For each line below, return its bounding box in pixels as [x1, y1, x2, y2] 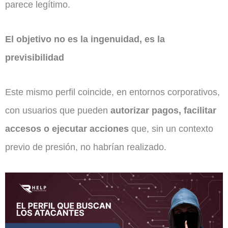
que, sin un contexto [129, 123, 213, 134]
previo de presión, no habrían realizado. [5, 141, 166, 152]
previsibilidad [5, 51, 64, 63]
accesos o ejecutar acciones [5, 123, 129, 134]
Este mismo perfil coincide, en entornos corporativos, [5, 86, 220, 97]
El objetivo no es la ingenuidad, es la [5, 33, 165, 44]
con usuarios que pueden [5, 104, 110, 116]
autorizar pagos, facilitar [110, 104, 216, 116]
